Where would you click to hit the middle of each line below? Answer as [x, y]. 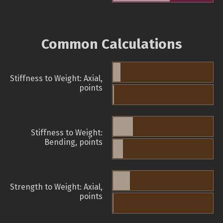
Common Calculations [111, 44]
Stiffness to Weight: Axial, [56, 79]
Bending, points [73, 142]
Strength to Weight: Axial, [56, 187]
